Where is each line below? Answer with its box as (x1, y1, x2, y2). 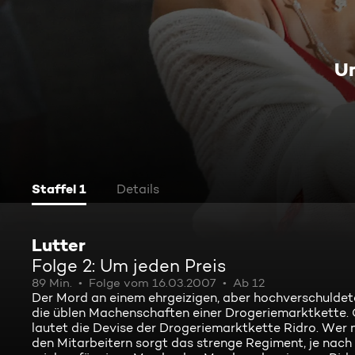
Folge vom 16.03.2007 (89, 276, 216, 290)
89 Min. (32, 276, 72, 290)
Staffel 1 (32, 181, 86, 197)
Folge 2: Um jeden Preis (32, 255, 227, 276)
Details (116, 181, 159, 197)
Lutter (32, 234, 86, 256)
